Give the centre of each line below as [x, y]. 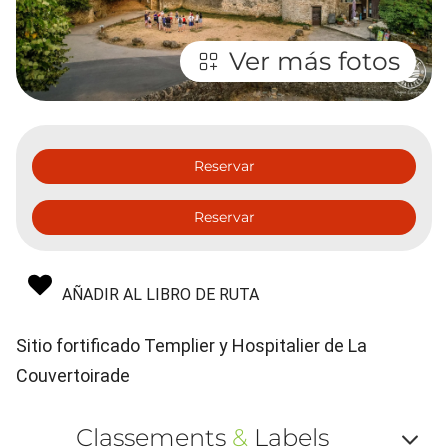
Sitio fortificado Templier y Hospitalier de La [191, 346]
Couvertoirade [73, 376]
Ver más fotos [314, 61]
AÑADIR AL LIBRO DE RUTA [160, 295]
